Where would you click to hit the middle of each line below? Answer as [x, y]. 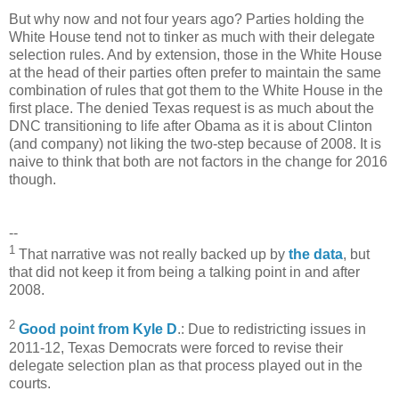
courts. [30, 383]
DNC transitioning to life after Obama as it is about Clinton [191, 126]
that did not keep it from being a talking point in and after [184, 273]
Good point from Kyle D [98, 330]
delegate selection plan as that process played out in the [186, 365]
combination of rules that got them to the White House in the [196, 90]
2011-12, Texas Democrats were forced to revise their [176, 347]
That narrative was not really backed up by [152, 255]
